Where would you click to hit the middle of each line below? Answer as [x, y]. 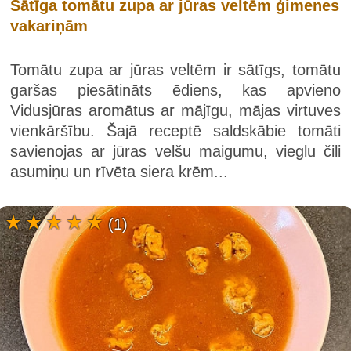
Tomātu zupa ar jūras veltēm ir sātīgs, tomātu [175, 69]
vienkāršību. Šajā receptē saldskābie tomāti [175, 130]
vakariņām [49, 25]
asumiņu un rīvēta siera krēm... [119, 171]
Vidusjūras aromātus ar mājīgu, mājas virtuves [175, 110]
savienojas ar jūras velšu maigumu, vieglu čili [175, 151]
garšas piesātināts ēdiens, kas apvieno [175, 90]
